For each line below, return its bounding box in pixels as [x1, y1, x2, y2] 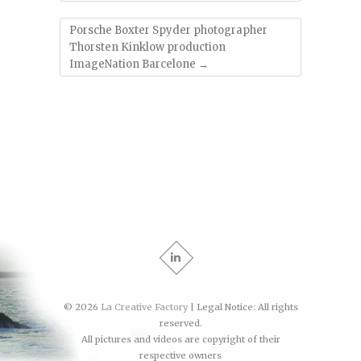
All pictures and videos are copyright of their [81, 334, 280, 346]
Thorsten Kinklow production [69, 40, 226, 55]
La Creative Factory [100, 301, 188, 313]
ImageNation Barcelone [69, 57, 198, 72]
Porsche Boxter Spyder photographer [69, 23, 268, 38]
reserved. [159, 317, 202, 330]
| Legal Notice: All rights [187, 301, 298, 313]
